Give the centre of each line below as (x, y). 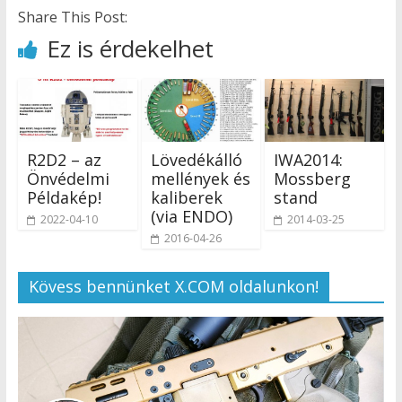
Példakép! (64, 197)
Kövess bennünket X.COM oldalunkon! (173, 286)
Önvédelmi (68, 178)
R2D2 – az (64, 159)
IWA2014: (309, 159)
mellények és (200, 178)
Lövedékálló (196, 159)
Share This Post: (72, 17)
